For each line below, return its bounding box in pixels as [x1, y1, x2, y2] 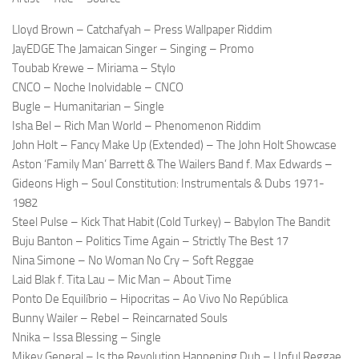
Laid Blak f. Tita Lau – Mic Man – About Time [12, 272, 232, 288]
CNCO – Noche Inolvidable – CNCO [12, 80, 184, 95]
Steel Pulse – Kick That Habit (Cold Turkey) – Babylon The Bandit [12, 215, 330, 230]
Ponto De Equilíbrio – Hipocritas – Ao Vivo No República [12, 292, 288, 307]
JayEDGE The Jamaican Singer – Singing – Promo [12, 42, 254, 57]
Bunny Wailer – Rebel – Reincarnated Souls [12, 311, 228, 326]
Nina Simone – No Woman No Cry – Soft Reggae [12, 253, 254, 268]
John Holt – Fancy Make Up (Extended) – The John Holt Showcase [12, 138, 337, 153]
